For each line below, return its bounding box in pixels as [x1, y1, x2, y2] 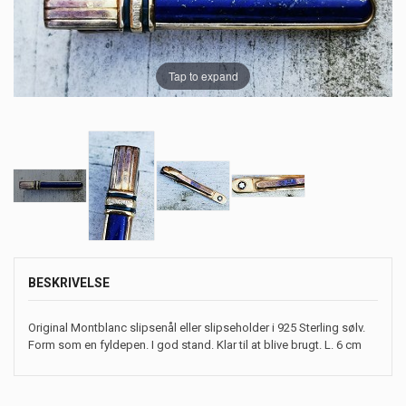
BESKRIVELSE [28, 275, 110, 291]
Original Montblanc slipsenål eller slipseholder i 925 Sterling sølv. [28, 321, 365, 335]
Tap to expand [168, 68, 238, 84]
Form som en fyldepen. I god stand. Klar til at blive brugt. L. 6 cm [28, 338, 362, 353]
